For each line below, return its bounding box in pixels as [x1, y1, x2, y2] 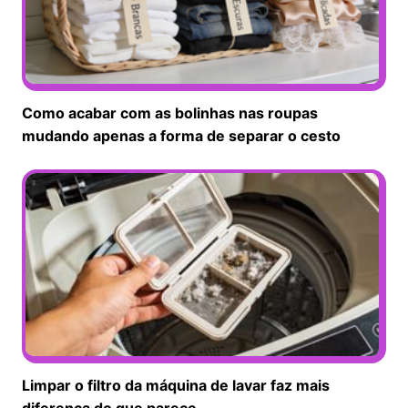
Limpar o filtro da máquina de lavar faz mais [22, 375, 330, 394]
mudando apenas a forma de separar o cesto [22, 126, 341, 145]
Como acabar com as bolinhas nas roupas [22, 103, 318, 122]
